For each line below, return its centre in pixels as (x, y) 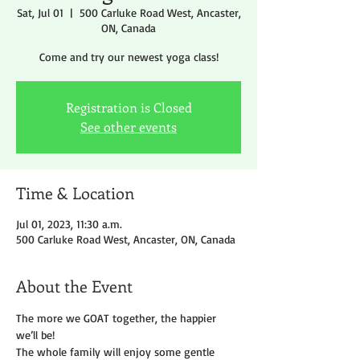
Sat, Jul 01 (40, 13)
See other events (129, 127)
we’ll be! (35, 335)
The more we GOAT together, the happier (118, 318)
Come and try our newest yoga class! (129, 57)
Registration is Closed (129, 108)
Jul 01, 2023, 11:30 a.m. (69, 224)
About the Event (74, 286)
